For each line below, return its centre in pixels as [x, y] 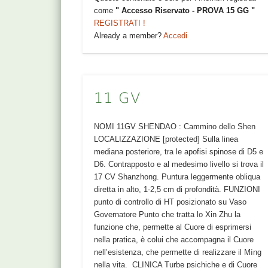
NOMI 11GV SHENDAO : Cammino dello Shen [175, 126]
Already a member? [129, 35]
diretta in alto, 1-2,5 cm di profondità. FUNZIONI [177, 189]
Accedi [176, 35]
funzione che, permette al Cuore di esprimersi [173, 227]
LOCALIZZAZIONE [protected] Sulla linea [166, 139]
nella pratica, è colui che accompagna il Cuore [174, 239]
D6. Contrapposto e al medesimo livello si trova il [179, 164]
